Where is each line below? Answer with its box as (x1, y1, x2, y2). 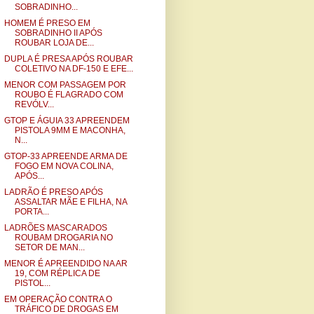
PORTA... (14, 207, 49, 217)
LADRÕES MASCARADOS (4, 223, 107, 233)
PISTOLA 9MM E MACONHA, (14, 125, 125, 135)
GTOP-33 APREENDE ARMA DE (4, 151, 128, 161)
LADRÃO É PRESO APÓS (4, 187, 103, 197)
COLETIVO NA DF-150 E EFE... (14, 64, 133, 74)
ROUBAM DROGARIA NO (14, 233, 113, 243)
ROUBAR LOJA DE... (14, 38, 94, 48)
